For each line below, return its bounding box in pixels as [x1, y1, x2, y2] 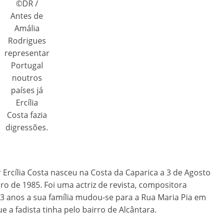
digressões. [5, 121, 48, 133]
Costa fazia [6, 109, 47, 120]
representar [4, 47, 50, 58]
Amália [14, 22, 40, 34]
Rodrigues [7, 35, 46, 46]
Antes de [10, 10, 43, 21]
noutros [11, 72, 42, 83]
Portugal [10, 59, 43, 71]
